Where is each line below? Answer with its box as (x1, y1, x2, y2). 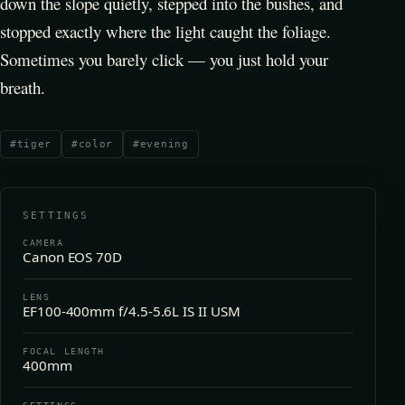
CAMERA (23, 237, 64, 248)
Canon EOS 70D (23, 247, 123, 266)
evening (139, 137, 189, 150)
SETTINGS (23, 209, 89, 221)
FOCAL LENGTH (23, 345, 106, 356)
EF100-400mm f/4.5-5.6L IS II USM (23, 301, 240, 320)
